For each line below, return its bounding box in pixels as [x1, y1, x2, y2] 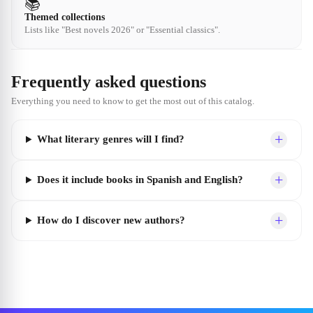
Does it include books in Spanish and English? [36, 174, 243, 186]
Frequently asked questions [11, 72, 206, 91]
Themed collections [24, 11, 105, 22]
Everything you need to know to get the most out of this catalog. [11, 95, 254, 106]
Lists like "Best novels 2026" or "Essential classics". [24, 24, 220, 35]
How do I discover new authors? [36, 214, 185, 226]
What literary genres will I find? [36, 133, 184, 145]
